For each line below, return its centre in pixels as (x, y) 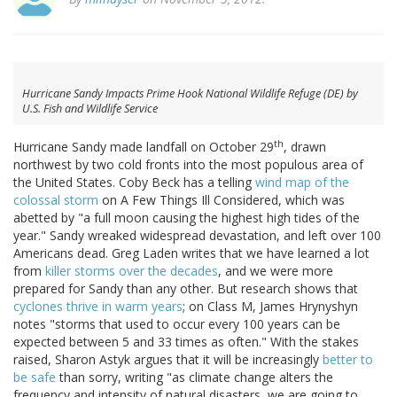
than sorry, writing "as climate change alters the (195, 378)
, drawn (305, 147)
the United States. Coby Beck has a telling (134, 183)
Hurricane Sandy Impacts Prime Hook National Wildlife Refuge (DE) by (190, 94)
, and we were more (276, 271)
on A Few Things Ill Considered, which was (222, 200)
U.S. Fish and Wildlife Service (90, 109)
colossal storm (56, 200)
